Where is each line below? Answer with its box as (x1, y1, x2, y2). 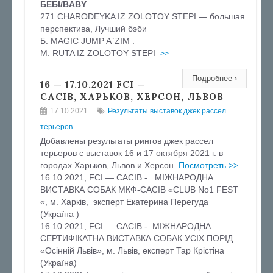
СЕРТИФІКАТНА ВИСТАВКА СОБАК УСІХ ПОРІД (40, 233, 233, 243)
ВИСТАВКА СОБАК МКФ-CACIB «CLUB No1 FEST (40, 185, 238, 194)
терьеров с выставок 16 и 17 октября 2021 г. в (40, 148, 223, 158)
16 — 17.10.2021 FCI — (40, 79, 146, 90)
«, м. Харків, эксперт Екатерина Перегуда (40, 197, 211, 207)
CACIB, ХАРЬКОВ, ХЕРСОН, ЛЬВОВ (40, 91, 224, 102)
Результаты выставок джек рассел (108, 107, 226, 115)
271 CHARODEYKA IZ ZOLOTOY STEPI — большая (40, 12, 245, 21)
